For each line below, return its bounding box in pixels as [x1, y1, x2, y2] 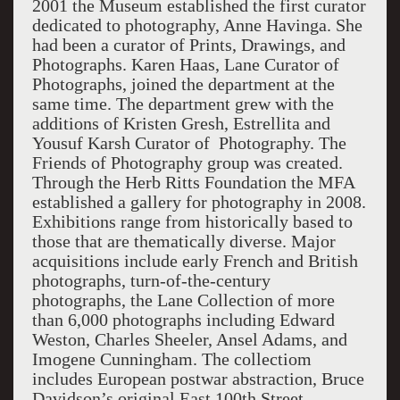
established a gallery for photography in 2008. [31, 192, 366, 212]
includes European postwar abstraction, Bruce [31, 369, 364, 388]
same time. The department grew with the [31, 94, 334, 113]
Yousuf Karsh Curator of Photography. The [31, 133, 346, 153]
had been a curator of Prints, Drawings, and [31, 35, 346, 54]
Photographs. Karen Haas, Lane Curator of [31, 54, 339, 74]
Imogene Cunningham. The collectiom [31, 349, 312, 369]
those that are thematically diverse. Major [31, 231, 336, 251]
